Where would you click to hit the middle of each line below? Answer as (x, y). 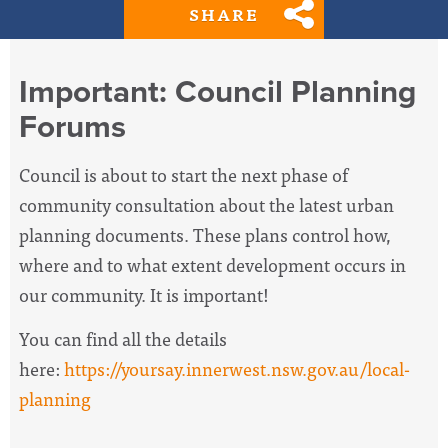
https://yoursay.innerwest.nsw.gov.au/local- (237, 369)
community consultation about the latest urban (206, 204)
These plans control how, (292, 234)
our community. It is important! (144, 294)
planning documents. (106, 234)
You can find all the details (123, 339)
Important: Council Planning (217, 92)
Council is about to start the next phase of (183, 174)
